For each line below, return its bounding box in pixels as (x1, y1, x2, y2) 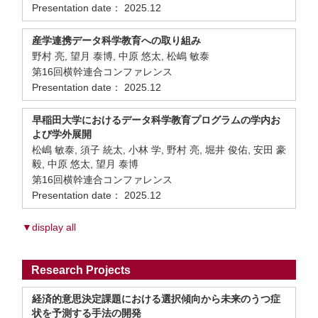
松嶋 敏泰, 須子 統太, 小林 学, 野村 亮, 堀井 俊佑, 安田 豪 (32, 144, 286, 155)
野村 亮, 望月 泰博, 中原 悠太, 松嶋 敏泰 (32, 50, 209, 62)
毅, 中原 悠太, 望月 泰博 (32, 158, 138, 170)
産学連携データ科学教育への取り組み (32, 35, 201, 46)
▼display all (22, 221, 76, 233)
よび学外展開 (32, 128, 92, 140)
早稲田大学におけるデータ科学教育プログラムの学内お (32, 114, 280, 126)
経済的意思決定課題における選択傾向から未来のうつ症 (32, 293, 280, 305)
